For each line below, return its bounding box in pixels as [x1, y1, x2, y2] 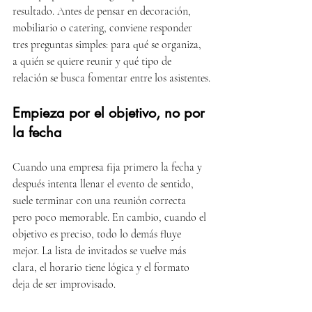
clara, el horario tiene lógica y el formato [13, 260, 192, 274]
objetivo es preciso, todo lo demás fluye [13, 227, 184, 241]
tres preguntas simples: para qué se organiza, [13, 38, 204, 52]
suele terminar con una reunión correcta [13, 194, 189, 208]
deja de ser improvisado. [13, 277, 116, 291]
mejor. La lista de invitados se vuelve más [13, 244, 189, 258]
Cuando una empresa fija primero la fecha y [13, 160, 205, 174]
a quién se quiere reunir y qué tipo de [13, 54, 174, 68]
